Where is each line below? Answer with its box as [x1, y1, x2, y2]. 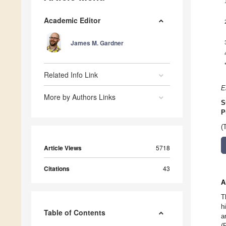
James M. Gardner [71, 38, 124, 48]
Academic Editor [44, 15, 100, 26]
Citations [44, 164, 70, 174]
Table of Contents [44, 207, 105, 218]
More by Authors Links [44, 92, 116, 102]
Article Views [44, 143, 82, 153]
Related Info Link [44, 70, 98, 80]
